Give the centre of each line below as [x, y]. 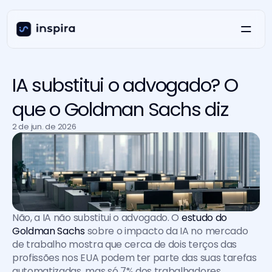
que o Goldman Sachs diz [120, 109]
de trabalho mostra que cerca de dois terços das [124, 244]
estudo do [204, 218]
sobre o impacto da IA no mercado [166, 231]
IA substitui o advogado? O [125, 85]
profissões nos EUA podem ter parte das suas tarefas [134, 258]
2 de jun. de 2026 [44, 127]
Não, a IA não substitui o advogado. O [97, 218]
